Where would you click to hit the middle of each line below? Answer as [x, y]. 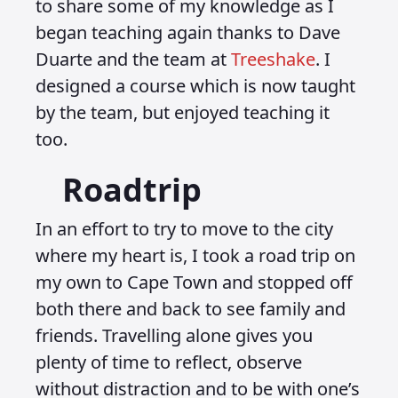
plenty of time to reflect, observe [169, 362]
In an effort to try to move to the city [184, 229]
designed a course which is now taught [195, 86]
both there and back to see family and [191, 309]
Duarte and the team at [133, 59]
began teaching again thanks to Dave [188, 32]
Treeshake [273, 59]
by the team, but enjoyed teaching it [183, 112]
